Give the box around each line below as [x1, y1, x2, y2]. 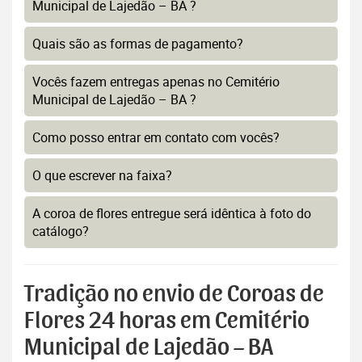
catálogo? [32, 222, 89, 241]
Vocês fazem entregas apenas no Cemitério [32, 73, 280, 91]
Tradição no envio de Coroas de [24, 282, 324, 307]
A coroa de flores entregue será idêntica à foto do [32, 204, 311, 223]
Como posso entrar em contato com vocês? [32, 128, 280, 147]
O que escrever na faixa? [32, 166, 172, 185]
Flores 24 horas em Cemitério [24, 309, 309, 334]
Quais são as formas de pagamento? [32, 35, 243, 53]
